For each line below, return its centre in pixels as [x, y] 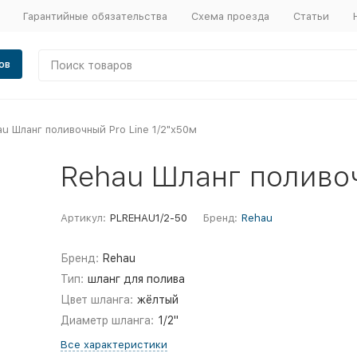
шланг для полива [137, 279]
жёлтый [158, 300]
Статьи [311, 16]
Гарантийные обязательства [95, 16]
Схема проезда [230, 16]
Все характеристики [114, 345]
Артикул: [83, 218]
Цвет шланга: [96, 300]
